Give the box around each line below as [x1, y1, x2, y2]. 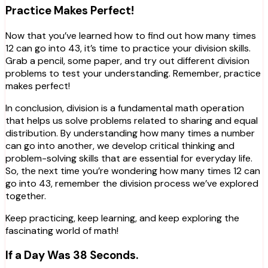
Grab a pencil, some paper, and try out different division [5, 54, 249, 67]
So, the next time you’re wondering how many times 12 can [5, 164, 260, 177]
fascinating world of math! [5, 224, 118, 237]
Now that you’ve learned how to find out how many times [5, 29, 256, 42]
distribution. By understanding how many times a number [5, 126, 255, 139]
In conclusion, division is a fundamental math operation [5, 101, 244, 114]
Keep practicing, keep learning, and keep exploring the [5, 211, 239, 224]
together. [5, 189, 46, 202]
